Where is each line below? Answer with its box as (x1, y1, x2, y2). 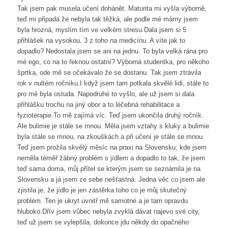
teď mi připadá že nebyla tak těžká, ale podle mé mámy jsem (17, 15, 198, 23)
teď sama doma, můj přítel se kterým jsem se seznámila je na (17, 165, 201, 173)
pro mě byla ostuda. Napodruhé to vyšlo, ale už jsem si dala (17, 90, 194, 98)
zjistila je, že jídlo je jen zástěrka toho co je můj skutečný (17, 186, 187, 194)
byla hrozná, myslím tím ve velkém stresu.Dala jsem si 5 (17, 26, 186, 34)
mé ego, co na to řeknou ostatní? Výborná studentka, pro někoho (17, 58, 209, 66)
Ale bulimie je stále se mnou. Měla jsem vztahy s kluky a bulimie (17, 122, 209, 130)
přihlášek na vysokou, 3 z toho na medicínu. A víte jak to (17, 37, 185, 45)
